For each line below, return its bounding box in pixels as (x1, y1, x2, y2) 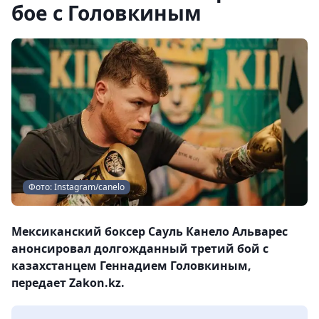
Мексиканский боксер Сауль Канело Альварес (11, 223, 288, 239)
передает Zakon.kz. (11, 274, 125, 291)
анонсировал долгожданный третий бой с (11, 240, 268, 256)
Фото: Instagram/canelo (28, 180, 125, 193)
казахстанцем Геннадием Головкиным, (11, 257, 251, 273)
